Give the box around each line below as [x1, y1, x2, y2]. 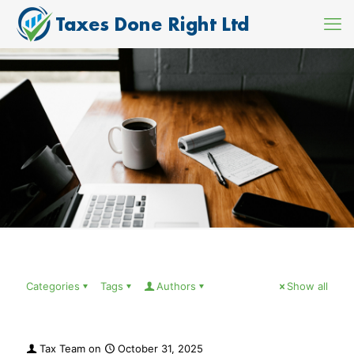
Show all [287, 280, 328, 293]
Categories [26, 280, 80, 293]
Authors [156, 280, 196, 293]
